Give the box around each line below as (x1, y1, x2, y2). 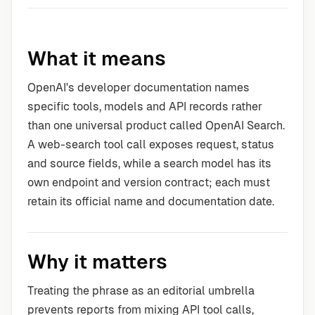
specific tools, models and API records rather (27, 100, 262, 113)
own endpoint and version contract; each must (27, 176, 270, 189)
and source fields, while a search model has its (27, 157, 271, 170)
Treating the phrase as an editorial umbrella (27, 284, 255, 297)
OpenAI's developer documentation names (27, 81, 250, 94)
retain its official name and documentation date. (27, 195, 274, 208)
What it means (27, 47, 166, 70)
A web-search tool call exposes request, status (27, 138, 274, 151)
